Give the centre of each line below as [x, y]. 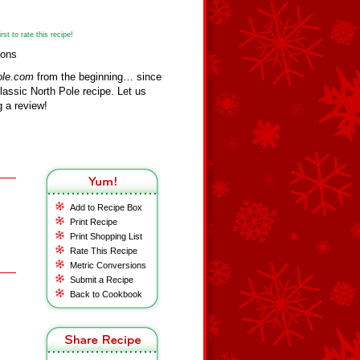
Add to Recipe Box [106, 207]
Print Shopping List [106, 236]
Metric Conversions [108, 265]
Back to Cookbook [106, 294]
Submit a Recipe [102, 280]
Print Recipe [94, 222]
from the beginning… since [98, 77]
